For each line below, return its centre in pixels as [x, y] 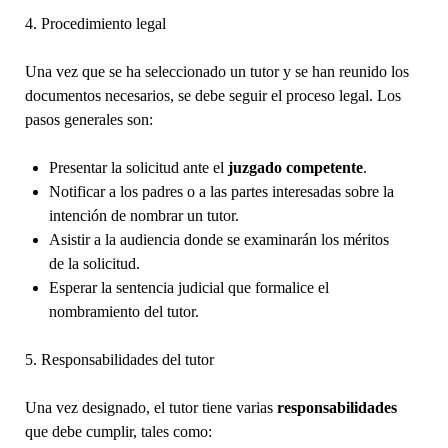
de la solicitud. [94, 263]
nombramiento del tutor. [123, 311]
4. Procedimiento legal [95, 23]
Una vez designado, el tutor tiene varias [150, 407]
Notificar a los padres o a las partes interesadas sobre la [221, 191]
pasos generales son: [88, 119]
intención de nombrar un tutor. [143, 215]
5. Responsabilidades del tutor [119, 359]
